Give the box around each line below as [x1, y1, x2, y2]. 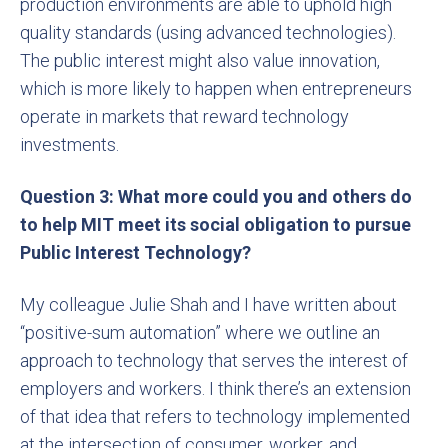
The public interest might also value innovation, [20, 50, 380, 71]
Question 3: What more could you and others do [20, 186, 412, 207]
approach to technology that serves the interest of [20, 350, 408, 371]
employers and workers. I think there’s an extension [20, 378, 411, 399]
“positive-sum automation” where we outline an [20, 322, 380, 343]
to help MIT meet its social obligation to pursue [20, 214, 411, 235]
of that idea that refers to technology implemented [20, 406, 410, 427]
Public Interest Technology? [20, 242, 255, 263]
